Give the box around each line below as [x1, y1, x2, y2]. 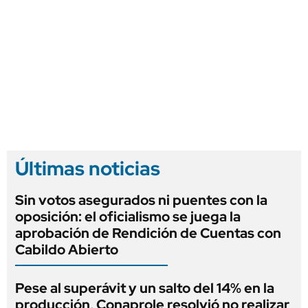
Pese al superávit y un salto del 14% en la [15, 278, 274, 297]
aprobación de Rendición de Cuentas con [15, 223, 281, 242]
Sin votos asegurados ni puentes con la [15, 190, 267, 209]
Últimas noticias [15, 155, 160, 181]
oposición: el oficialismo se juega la [15, 207, 241, 225]
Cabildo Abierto [15, 240, 118, 258]
